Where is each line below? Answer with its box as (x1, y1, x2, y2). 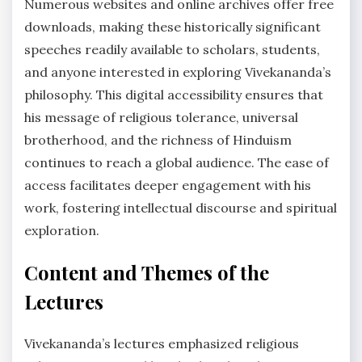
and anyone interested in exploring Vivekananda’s (24, 64, 331, 81)
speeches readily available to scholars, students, (24, 41, 320, 58)
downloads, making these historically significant (24, 19, 321, 36)
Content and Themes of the (24, 259, 269, 286)
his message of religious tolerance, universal (24, 109, 298, 126)
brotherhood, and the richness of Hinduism (24, 132, 292, 149)
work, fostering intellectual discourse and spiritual (24, 200, 337, 217)
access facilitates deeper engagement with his (24, 177, 311, 194)
